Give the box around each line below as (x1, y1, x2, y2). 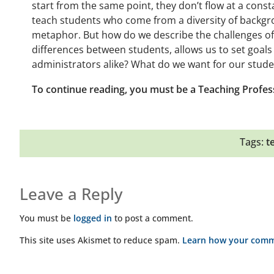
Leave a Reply (20, 183, 122, 205)
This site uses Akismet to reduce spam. (20, 234, 182, 246)
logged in (73, 212, 112, 224)
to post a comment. (112, 212, 193, 224)
